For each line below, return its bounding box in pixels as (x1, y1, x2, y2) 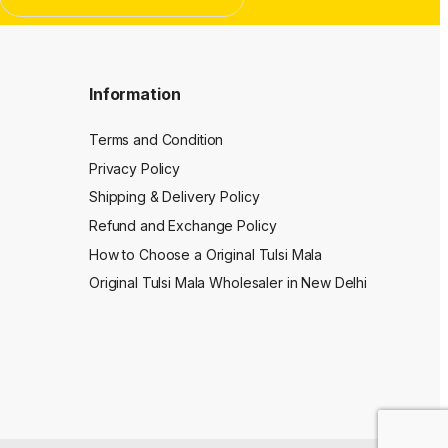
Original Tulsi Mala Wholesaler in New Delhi (89, 274, 367, 292)
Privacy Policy (89, 159, 181, 177)
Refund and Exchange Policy (89, 217, 277, 234)
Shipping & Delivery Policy (89, 188, 260, 206)
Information (89, 83, 181, 104)
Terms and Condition (89, 131, 224, 149)
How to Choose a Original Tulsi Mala (89, 245, 323, 263)
